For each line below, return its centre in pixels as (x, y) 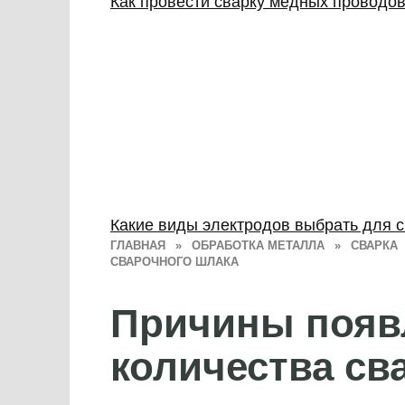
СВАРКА (374, 245)
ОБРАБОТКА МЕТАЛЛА (258, 245)
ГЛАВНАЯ (138, 245)
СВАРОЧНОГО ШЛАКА (174, 262)
